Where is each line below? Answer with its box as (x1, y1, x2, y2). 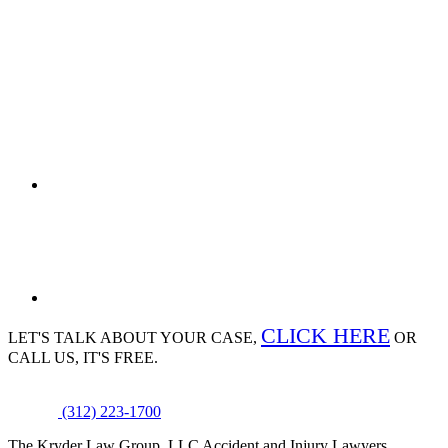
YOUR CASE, (157, 328, 261, 346)
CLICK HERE (261, 322, 390, 348)
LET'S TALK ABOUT (8, 328, 157, 346)
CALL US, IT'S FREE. (8, 348, 158, 366)
